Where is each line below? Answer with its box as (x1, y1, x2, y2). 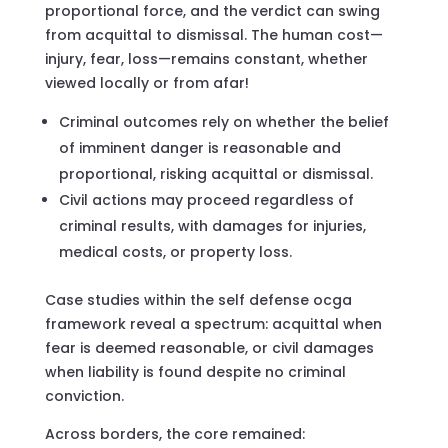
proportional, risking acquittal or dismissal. (58, 163, 373, 184)
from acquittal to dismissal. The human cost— (44, 24, 383, 45)
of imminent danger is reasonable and (58, 137, 341, 158)
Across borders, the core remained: (44, 423, 305, 444)
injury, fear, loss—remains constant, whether (44, 48, 368, 69)
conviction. (44, 385, 124, 406)
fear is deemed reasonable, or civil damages (44, 337, 374, 358)
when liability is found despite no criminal (44, 361, 346, 382)
